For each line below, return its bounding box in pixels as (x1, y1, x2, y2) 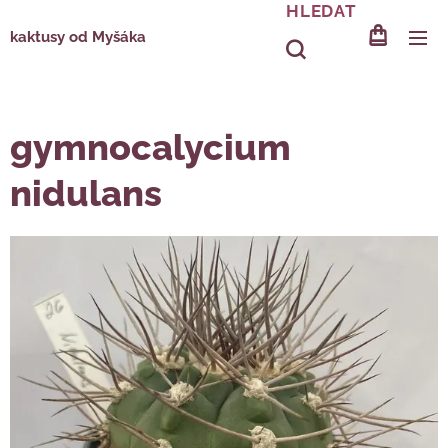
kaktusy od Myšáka (10, 28, 146, 46)
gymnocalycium (10, 126, 291, 168)
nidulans (10, 172, 162, 214)
